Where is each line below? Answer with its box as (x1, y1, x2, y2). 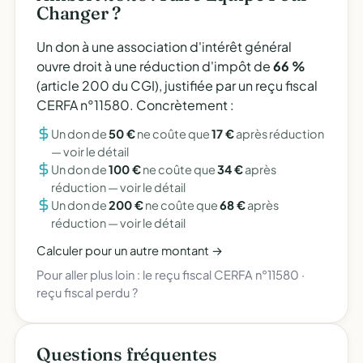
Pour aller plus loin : (36, 267, 143, 282)
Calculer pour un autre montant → (36, 243, 223, 258)
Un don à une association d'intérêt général (36, 38, 292, 55)
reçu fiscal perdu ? (36, 285, 138, 300)
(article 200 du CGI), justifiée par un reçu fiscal (36, 77, 318, 94)
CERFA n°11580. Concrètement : (36, 96, 234, 113)
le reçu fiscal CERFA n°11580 (143, 267, 299, 282)
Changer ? (36, 2, 122, 24)
